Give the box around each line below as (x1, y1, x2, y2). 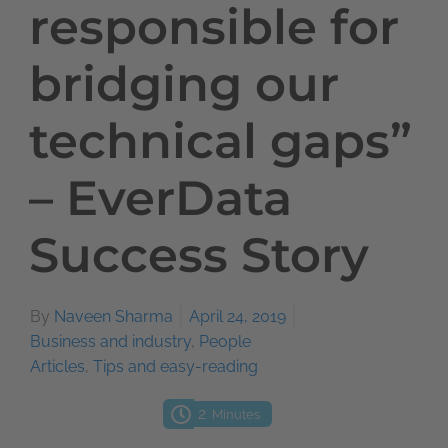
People (199, 332, 251, 351)
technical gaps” (29, 112, 412, 170)
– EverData (29, 169, 292, 227)
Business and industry (30, 332, 191, 351)
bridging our (29, 55, 339, 113)
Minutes (211, 407, 260, 422)
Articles (30, 357, 85, 376)
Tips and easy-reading (93, 357, 258, 376)
